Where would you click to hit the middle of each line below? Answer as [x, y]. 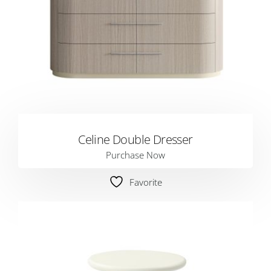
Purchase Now [135, 155]
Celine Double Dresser [135, 139]
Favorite [146, 182]
